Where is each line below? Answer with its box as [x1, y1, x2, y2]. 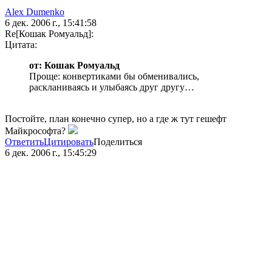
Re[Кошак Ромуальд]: [5, 29, 93, 39]
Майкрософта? [5, 126, 68, 137]
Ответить [5, 137, 44, 148]
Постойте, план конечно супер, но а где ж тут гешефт [5, 114, 226, 124]
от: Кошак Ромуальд [29, 60, 120, 71]
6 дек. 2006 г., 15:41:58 [5, 18, 97, 29]
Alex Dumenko [5, 7, 64, 18]
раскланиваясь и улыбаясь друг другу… [29, 82, 194, 93]
